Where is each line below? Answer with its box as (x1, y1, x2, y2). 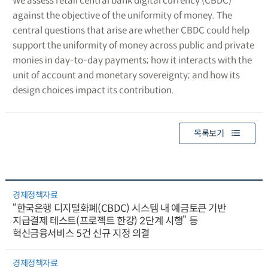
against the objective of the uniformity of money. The (12, 9, 232, 21)
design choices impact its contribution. (12, 84, 174, 96)
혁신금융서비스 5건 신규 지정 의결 (12, 227, 150, 240)
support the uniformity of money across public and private (12, 39, 254, 51)
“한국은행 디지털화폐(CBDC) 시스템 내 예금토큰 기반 (12, 202, 226, 215)
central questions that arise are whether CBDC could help (12, 24, 249, 36)
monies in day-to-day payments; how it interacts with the (12, 54, 252, 66)
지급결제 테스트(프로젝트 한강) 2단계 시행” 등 (12, 215, 198, 228)
